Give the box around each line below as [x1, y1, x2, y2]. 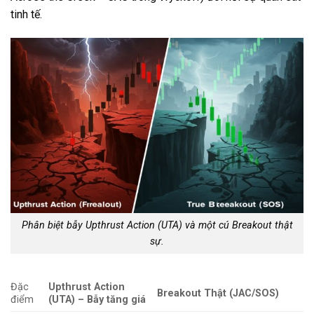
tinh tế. [11, 7, 42, 21]
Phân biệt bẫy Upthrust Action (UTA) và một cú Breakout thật [21, 219, 293, 232]
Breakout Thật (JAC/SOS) [157, 287, 280, 299]
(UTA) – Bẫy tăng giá [48, 293, 146, 306]
